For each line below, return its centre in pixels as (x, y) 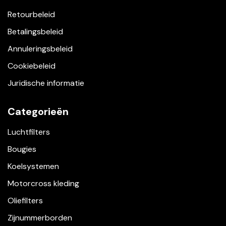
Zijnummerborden (40, 218)
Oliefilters (25, 201)
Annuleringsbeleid (40, 49)
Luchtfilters (29, 132)
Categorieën (38, 112)
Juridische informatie (46, 83)
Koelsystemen (33, 166)
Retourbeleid (31, 15)
